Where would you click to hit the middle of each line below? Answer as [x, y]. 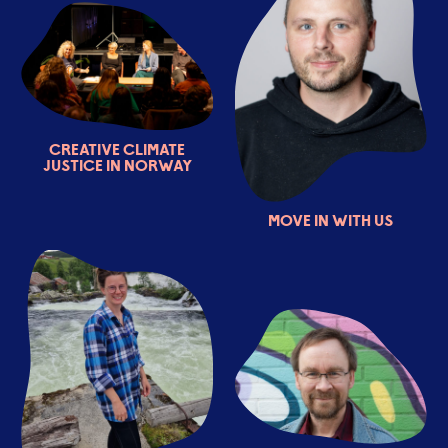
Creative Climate [117, 148]
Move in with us [331, 220]
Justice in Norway [117, 164]
